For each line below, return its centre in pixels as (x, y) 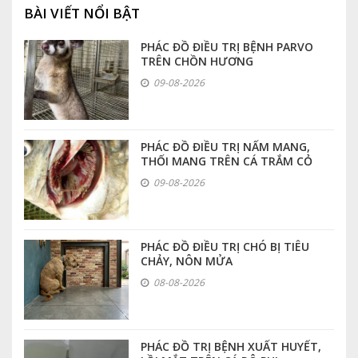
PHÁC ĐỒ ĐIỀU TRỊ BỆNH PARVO (227, 46)
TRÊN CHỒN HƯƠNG (197, 61)
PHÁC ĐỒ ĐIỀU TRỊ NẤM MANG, (225, 146)
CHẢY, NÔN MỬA (186, 261)
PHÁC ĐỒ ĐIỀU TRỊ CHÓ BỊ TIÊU (225, 246)
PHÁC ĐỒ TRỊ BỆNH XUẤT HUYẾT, (231, 346)
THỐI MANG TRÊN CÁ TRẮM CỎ (226, 161)
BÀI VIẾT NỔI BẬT (82, 13)
